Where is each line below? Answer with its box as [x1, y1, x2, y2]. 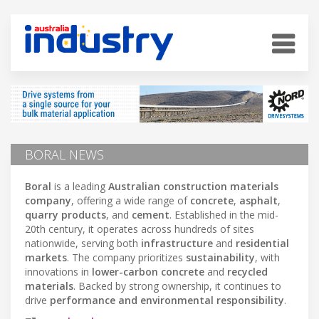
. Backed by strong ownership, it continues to [73, 278, 281, 293]
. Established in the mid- [169, 207, 278, 221]
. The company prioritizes [67, 250, 186, 264]
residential [236, 236, 289, 250]
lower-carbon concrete [92, 264, 204, 278]
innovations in [25, 264, 92, 278]
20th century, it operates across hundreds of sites [25, 221, 254, 236]
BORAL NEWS [25, 145, 104, 163]
